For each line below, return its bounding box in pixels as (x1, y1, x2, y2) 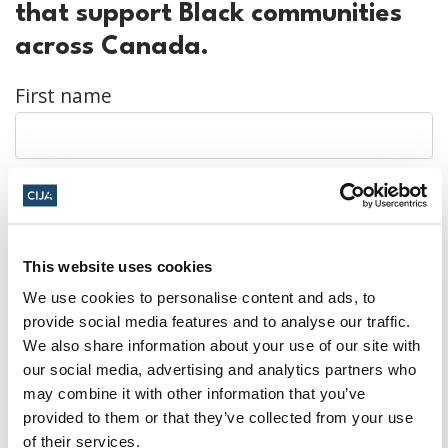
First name (15, 82, 112, 110)
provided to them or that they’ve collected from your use (23, 408, 413, 426)
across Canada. (15, 34, 209, 61)
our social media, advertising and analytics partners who (23, 360, 416, 378)
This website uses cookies (23, 257, 213, 274)
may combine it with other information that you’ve (23, 384, 366, 402)
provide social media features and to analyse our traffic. (23, 312, 411, 330)
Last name (15, 176, 110, 204)
